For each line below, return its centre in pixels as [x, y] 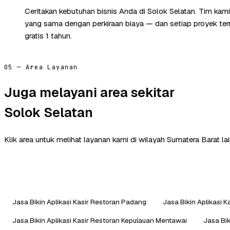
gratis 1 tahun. [48, 35]
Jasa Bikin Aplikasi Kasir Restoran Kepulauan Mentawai [100, 220]
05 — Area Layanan [41, 67]
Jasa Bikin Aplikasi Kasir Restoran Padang [79, 202]
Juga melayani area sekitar [89, 93]
